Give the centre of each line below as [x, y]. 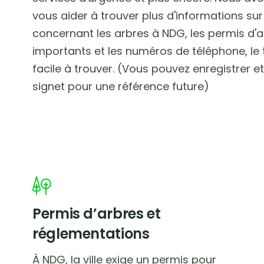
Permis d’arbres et [97, 214]
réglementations [91, 234]
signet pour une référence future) [121, 86]
